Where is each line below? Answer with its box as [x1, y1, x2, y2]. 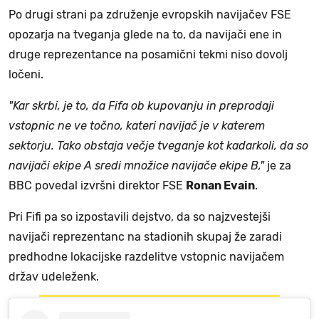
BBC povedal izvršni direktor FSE [9, 178, 186, 192]
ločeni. [9, 67, 43, 81]
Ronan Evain [186, 178, 255, 192]
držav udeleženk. [9, 269, 99, 283]
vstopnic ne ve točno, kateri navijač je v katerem [9, 118, 265, 132]
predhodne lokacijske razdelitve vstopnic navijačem [9, 249, 284, 263]
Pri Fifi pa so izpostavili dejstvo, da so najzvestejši [9, 209, 271, 224]
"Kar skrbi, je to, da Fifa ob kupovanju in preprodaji [9, 98, 274, 113]
